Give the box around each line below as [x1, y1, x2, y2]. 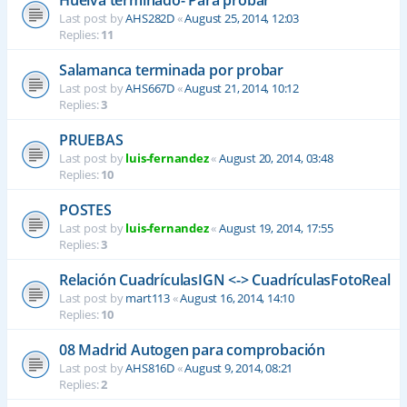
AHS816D [125, 359, 175, 376]
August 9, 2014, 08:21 [184, 359, 293, 376]
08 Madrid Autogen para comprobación [59, 339, 325, 360]
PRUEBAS [59, 129, 124, 150]
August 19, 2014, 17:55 [219, 219, 333, 236]
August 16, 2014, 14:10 [180, 289, 295, 306]
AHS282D [125, 9, 175, 26]
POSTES [59, 199, 112, 220]
